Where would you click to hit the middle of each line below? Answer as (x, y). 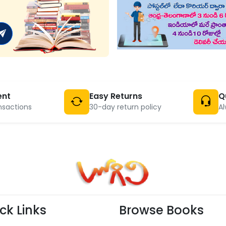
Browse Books (161, 210)
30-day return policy (125, 107)
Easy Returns (116, 96)
